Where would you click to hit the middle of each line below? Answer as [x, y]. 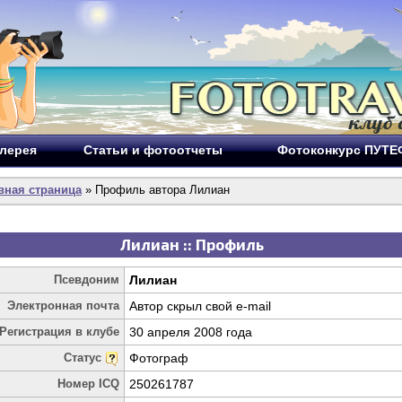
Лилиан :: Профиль [192, 244]
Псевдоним [87, 280]
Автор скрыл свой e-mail [200, 306]
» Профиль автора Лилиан [156, 190]
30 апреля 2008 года [191, 332]
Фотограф [159, 358]
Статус [84, 358]
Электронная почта [63, 306]
